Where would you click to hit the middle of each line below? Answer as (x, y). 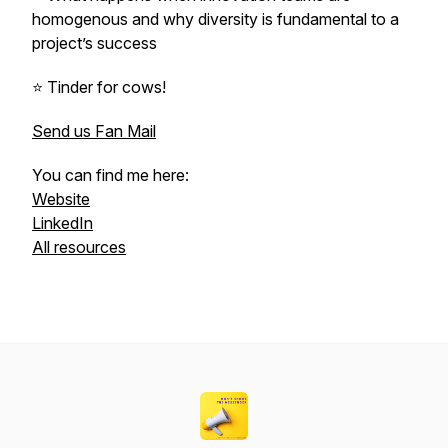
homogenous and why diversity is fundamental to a (215, 19)
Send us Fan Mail (94, 131)
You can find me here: (110, 175)
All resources (79, 247)
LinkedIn (62, 223)
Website (61, 199)
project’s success (94, 43)
